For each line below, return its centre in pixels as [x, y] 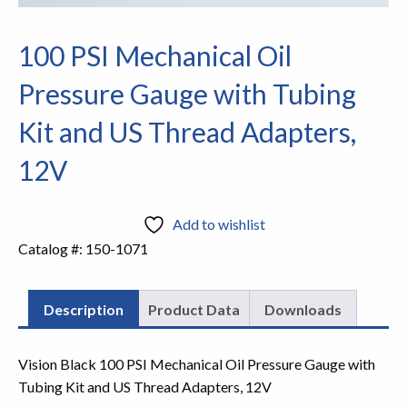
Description [84, 309]
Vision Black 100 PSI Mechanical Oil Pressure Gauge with [197, 363]
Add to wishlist [218, 223]
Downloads [303, 309]
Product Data [194, 309]
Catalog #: [52, 248]
